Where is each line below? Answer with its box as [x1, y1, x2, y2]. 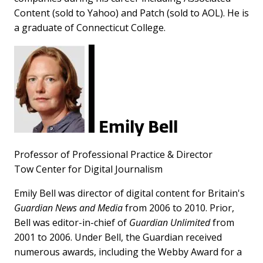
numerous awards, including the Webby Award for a [14, 245, 242, 258]
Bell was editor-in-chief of [14, 215, 129, 229]
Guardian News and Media [14, 201, 123, 214]
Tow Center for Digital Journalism [14, 162, 163, 176]
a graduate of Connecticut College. [14, 21, 166, 34]
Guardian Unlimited [129, 215, 210, 229]
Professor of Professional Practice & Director [14, 147, 213, 161]
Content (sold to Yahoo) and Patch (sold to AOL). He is [14, 6, 249, 19]
